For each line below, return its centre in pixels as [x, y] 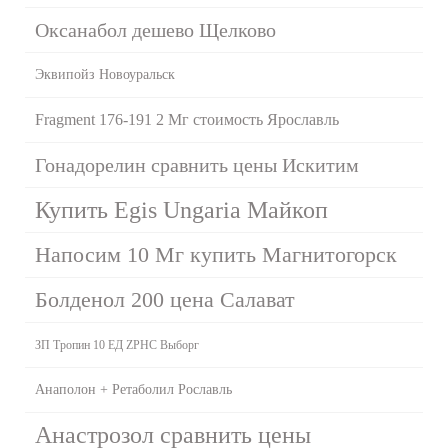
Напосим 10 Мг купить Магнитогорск [216, 254]
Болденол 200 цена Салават [165, 299]
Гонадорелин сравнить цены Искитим [197, 164]
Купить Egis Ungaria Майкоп [181, 209]
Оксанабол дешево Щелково [155, 29]
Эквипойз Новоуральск [105, 74]
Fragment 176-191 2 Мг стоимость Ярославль [187, 119]
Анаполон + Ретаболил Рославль [133, 389]
